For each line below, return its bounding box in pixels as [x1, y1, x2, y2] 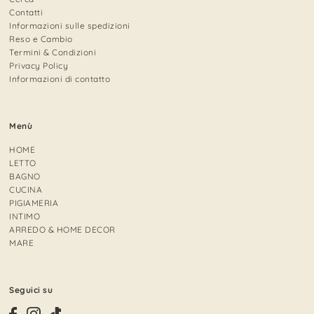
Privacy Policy [9, 60, 69, 71]
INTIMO [9, 210, 41, 221]
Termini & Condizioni [9, 46, 97, 57]
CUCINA [9, 184, 43, 195]
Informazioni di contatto [9, 73, 111, 84]
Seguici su [9, 284, 53, 295]
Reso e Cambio [9, 33, 73, 44]
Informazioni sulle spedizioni [9, 20, 130, 31]
